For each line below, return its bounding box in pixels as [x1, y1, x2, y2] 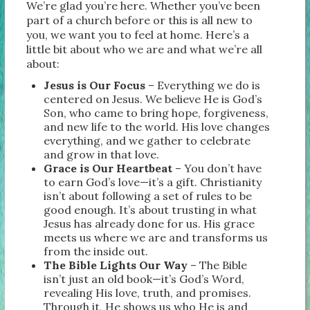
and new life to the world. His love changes [44, 119, 271, 134]
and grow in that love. [44, 147, 160, 161]
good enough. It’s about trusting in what [44, 202, 257, 217]
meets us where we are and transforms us [44, 230, 268, 244]
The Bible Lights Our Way [44, 257, 188, 272]
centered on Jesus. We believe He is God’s [44, 91, 263, 106]
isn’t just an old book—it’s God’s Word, [44, 271, 245, 286]
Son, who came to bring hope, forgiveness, [44, 105, 269, 120]
